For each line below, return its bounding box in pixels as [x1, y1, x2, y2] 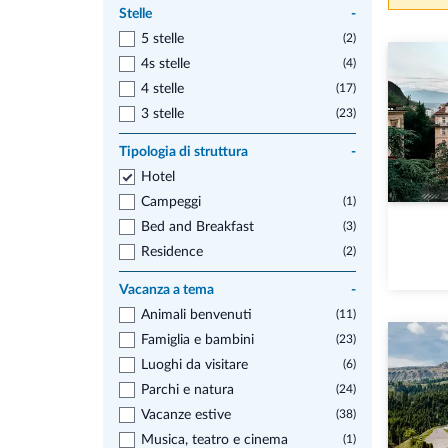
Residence [141, 245, 203, 259]
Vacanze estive [141, 408, 231, 422]
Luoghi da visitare [141, 358, 248, 372]
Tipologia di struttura [119, 145, 248, 159]
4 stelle [141, 82, 184, 96]
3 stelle [141, 107, 184, 121]
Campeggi [141, 195, 201, 209]
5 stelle [141, 32, 184, 46]
